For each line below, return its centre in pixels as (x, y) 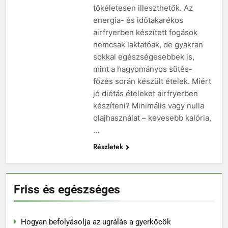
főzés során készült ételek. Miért (152, 81)
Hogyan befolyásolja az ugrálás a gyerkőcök (96, 222)
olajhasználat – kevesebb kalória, (152, 118)
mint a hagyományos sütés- (142, 69)
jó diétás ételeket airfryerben (145, 93)
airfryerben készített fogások (145, 32)
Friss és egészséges (67, 189)
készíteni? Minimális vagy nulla (148, 105)
